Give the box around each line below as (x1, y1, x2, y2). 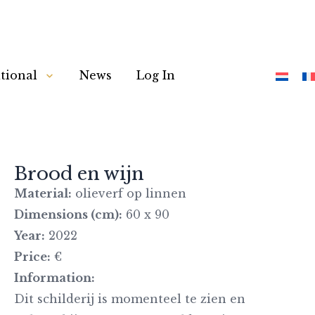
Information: (14, 271, 95, 285)
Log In (136, 68, 176, 83)
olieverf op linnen (72, 186, 186, 200)
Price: (14, 250, 51, 264)
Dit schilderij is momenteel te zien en (14, 292, 245, 306)
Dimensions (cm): (14, 207, 122, 221)
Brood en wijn (14, 162, 144, 185)
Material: (14, 186, 72, 200)
